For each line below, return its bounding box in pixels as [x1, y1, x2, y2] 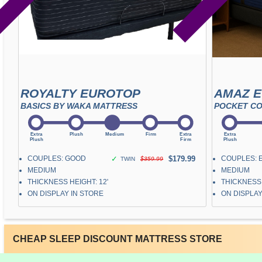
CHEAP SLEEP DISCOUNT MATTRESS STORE [12, 234, 222, 244]
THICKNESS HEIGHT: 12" [27, 177, 109, 186]
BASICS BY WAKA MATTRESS [20, 101, 137, 111]
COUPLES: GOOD [27, 154, 86, 163]
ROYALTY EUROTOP [20, 86, 140, 100]
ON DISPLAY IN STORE [27, 189, 104, 198]
